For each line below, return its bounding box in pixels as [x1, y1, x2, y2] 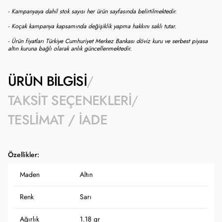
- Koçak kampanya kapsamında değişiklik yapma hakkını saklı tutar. [8, 22, 176, 30]
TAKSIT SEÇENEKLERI [8, 92, 132, 110]
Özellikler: [8, 150, 39, 160]
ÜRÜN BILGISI [8, 72, 87, 90]
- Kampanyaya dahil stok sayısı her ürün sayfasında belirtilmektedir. [8, 7, 177, 15]
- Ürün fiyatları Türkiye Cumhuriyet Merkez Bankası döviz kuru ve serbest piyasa [8, 37, 208, 45]
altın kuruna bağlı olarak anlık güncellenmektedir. [8, 44, 132, 53]
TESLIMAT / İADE [8, 111, 108, 129]
